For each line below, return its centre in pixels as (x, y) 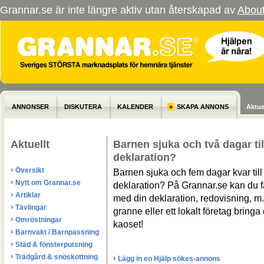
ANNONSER (30, 107)
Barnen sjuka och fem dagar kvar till (188, 172)
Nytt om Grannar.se (47, 183)
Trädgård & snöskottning (56, 257)
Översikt (29, 170)
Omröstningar (38, 220)
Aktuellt (30, 144)
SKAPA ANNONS (203, 107)
